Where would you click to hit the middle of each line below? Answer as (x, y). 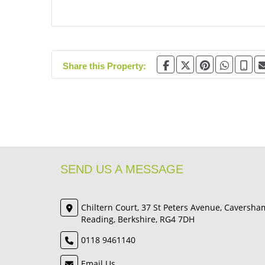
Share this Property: (104, 66)
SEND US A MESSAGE (122, 169)
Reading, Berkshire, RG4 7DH (138, 219)
